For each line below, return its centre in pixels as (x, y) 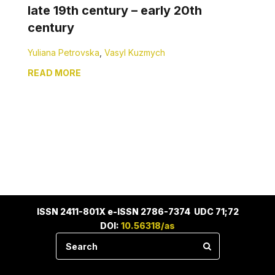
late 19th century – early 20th (115, 10)
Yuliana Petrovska (64, 52)
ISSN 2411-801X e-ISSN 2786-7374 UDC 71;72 (137, 211)
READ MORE (54, 73)
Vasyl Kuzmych (135, 52)
